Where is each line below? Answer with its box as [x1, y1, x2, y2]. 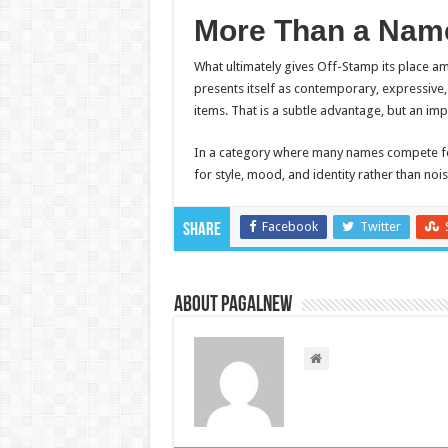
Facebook [261, 219, 318, 234]
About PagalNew [173, 294, 292, 317]
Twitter [359, 219, 401, 234]
